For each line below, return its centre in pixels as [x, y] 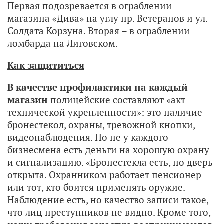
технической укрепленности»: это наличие [105, 112]
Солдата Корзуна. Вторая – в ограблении [99, 30]
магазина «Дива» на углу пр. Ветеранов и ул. [107, 18]
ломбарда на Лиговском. [63, 43]
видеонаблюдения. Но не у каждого [88, 137]
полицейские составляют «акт [118, 99]
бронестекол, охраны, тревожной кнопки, [101, 124]
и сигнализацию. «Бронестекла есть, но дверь [110, 162]
